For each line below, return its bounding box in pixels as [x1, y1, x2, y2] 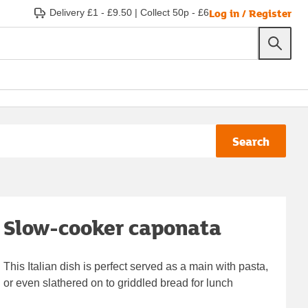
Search [232, 132, 269, 150]
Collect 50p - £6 [140, 7, 209, 18]
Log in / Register [209, 5, 291, 21]
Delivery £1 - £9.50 [49, 7, 132, 18]
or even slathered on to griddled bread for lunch [3, 276, 234, 289]
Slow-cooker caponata [3, 212, 222, 242]
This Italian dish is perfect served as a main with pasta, [3, 260, 269, 272]
